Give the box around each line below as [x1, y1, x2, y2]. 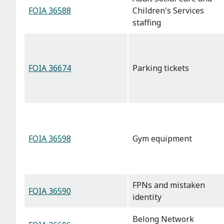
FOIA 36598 [28, 133, 71, 144]
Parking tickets [132, 62, 189, 74]
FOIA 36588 [28, 5, 71, 16]
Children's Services [132, 5, 204, 16]
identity [132, 191, 161, 203]
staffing [132, 17, 161, 28]
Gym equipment [132, 133, 192, 144]
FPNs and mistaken [132, 179, 205, 191]
